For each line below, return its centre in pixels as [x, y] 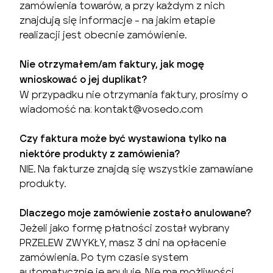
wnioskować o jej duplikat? [83, 80]
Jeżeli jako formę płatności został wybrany [125, 228]
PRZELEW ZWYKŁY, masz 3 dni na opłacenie [123, 243]
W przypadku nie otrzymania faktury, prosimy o [134, 94]
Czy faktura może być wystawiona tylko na [123, 139]
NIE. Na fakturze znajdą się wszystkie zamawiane [136, 169]
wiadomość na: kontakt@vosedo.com [112, 109]
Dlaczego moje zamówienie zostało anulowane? [135, 213]
